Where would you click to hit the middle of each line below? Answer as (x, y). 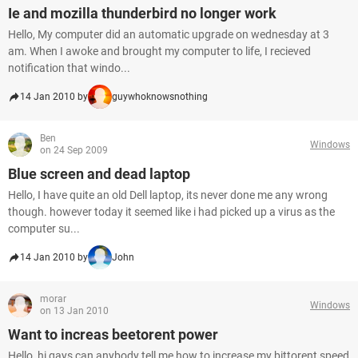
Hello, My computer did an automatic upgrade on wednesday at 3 (169, 34)
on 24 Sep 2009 (74, 150)
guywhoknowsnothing (160, 97)
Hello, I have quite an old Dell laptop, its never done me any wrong (168, 195)
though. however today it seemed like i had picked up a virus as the (171, 212)
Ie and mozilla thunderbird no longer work (142, 13)
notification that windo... (69, 68)
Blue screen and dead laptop (99, 174)
